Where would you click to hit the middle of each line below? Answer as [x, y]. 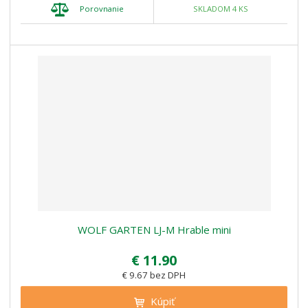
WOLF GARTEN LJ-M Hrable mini [154, 229]
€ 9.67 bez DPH [154, 275]
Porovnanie [101, 8]
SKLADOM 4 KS [220, 9]
